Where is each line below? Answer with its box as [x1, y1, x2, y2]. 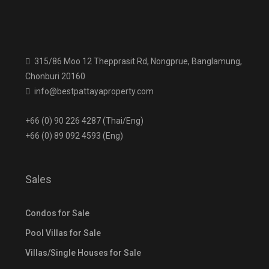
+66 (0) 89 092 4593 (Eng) [25, 130, 123, 141]
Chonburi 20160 [25, 71, 85, 81]
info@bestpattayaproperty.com [34, 86, 154, 96]
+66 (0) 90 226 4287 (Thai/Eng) [25, 115, 144, 125]
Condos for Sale [25, 208, 89, 218]
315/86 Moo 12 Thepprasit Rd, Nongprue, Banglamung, [34, 56, 242, 66]
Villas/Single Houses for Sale [25, 247, 141, 258]
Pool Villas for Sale [25, 228, 101, 238]
